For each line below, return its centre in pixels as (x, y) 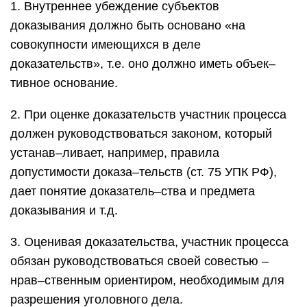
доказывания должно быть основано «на (128, 25)
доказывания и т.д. (64, 210)
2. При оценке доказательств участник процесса (148, 114)
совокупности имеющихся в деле (106, 45)
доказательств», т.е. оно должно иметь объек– (143, 64)
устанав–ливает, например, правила (115, 153)
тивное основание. (64, 83)
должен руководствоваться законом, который (141, 134)
